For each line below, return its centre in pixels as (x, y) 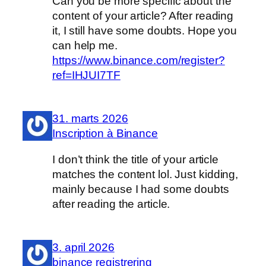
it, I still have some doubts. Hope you (145, 30)
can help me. (85, 45)
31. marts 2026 (90, 119)
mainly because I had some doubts (141, 189)
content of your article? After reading (143, 15)
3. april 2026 (83, 248)
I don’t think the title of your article (136, 159)
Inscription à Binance (105, 134)
